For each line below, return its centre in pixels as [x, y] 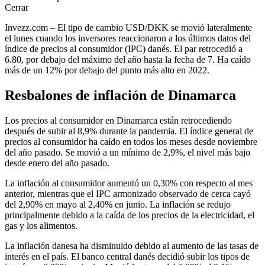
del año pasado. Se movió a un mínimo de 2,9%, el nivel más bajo [127, 152]
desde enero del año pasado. [57, 163]
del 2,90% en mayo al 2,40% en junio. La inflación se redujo [118, 204]
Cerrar [17, 7]
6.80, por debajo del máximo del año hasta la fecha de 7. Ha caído [128, 59]
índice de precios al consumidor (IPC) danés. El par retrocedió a [124, 49]
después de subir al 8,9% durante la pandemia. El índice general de [129, 131]
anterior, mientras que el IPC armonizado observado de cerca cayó [128, 193]
